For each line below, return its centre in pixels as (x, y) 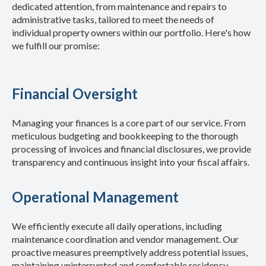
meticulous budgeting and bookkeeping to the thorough (125, 135)
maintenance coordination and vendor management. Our (125, 239)
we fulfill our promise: (56, 45)
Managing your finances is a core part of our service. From (129, 122)
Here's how (227, 32)
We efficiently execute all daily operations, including (117, 226)
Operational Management (95, 197)
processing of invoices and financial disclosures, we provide (132, 148)
